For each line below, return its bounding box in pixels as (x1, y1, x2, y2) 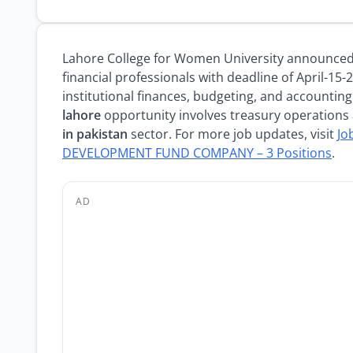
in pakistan (62, 125, 128, 143)
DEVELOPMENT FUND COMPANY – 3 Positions (62, 144, 332, 162)
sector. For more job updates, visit (128, 125, 337, 143)
